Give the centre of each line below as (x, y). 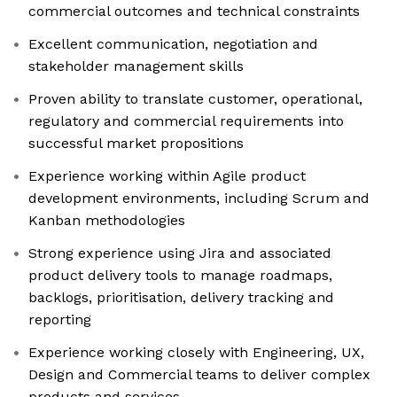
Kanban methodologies (107, 221)
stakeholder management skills (136, 66)
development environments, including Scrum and (199, 198)
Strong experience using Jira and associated (180, 253)
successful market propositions (136, 144)
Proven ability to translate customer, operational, (195, 99)
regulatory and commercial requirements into (186, 121)
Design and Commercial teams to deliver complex (199, 375)
